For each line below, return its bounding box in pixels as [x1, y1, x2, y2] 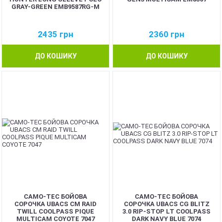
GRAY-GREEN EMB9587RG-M [11, 3, 100, 10]
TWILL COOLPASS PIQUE [17, 208, 94, 215]
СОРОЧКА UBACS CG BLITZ [123, 200, 210, 208]
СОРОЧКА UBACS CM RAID [14, 200, 97, 208]
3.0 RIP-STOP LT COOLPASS [122, 208, 211, 215]
